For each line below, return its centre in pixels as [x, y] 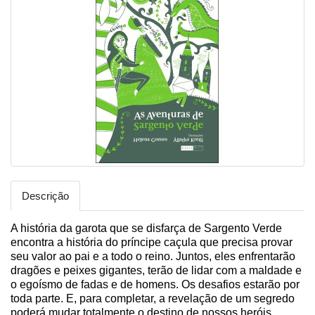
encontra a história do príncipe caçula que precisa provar [152, 242]
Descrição [45, 196]
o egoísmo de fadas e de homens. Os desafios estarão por [155, 284]
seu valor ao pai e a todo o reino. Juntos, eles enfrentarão [153, 256]
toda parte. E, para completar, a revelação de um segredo [153, 298]
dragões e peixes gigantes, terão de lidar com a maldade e [156, 270]
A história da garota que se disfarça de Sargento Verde [146, 228]
